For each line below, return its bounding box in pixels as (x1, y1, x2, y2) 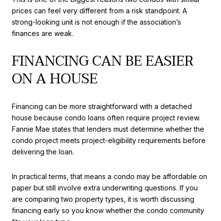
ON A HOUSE (12, 67, 98, 91)
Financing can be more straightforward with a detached (12, 102, 192, 111)
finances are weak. (12, 29, 74, 37)
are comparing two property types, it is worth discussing (12, 194, 194, 203)
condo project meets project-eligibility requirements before (12, 136, 206, 145)
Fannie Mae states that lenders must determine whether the (12, 125, 204, 134)
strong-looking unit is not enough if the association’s (12, 17, 181, 26)
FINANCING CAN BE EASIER (12, 49, 193, 73)
